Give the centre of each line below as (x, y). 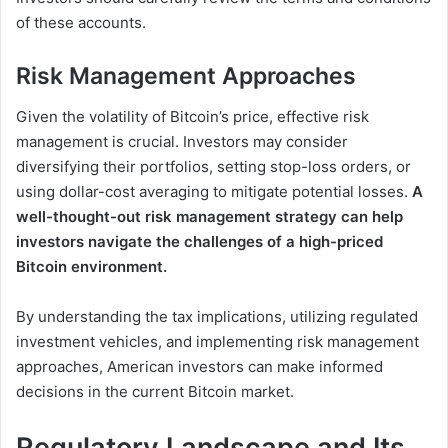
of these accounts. (81, 23)
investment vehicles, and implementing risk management (217, 341)
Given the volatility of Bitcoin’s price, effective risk (192, 116)
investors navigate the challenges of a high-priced (199, 241)
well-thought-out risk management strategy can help (209, 216)
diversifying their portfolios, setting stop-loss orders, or (213, 166)
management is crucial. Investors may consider (182, 141)
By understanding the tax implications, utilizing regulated (217, 316)
